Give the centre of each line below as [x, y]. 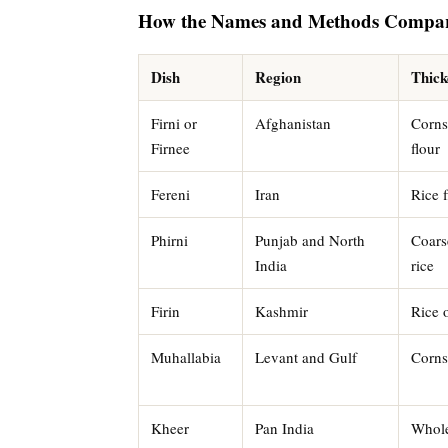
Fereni [170, 193]
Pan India [284, 427]
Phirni [169, 239]
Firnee [170, 147]
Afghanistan [293, 122]
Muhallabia [186, 356]
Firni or [174, 122]
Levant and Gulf [306, 356]
